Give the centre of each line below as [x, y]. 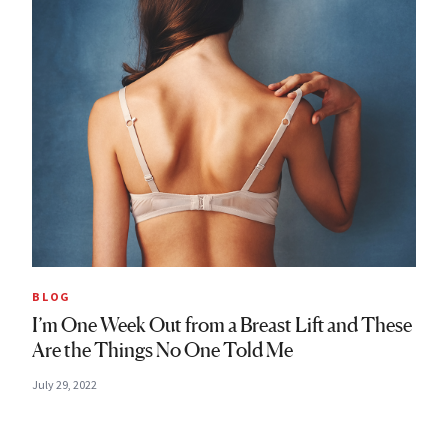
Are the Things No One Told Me [162, 350]
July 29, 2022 [64, 384]
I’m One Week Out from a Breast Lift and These [222, 325]
